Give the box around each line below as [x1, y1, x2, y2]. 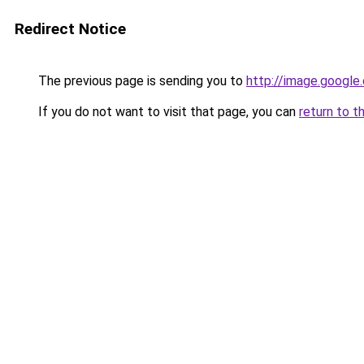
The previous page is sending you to [35, 73, 246, 89]
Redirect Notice [15, 19, 126, 38]
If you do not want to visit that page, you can [35, 104, 299, 119]
